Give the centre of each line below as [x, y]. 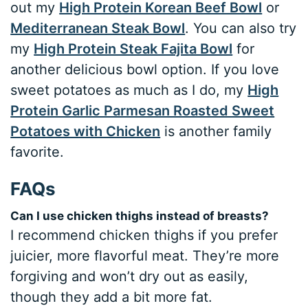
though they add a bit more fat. [112, 297]
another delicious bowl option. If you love [145, 70]
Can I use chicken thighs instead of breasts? [140, 216]
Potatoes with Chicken [86, 132]
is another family [216, 132]
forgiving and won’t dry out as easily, [130, 277]
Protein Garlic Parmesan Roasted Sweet [143, 111]
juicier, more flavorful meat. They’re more [145, 256]
